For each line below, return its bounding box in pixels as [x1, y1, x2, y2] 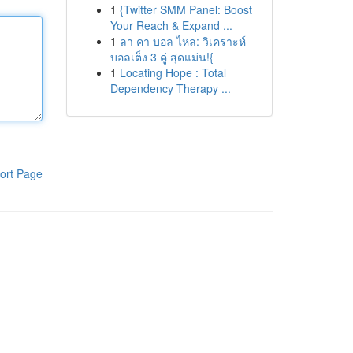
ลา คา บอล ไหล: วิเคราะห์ [119, 33, 246, 49]
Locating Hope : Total [119, 65, 226, 80]
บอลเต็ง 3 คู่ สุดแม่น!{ [110, 49, 214, 65]
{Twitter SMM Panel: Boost [119, 2, 252, 17]
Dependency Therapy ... [110, 80, 231, 96]
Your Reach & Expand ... [110, 17, 232, 33]
